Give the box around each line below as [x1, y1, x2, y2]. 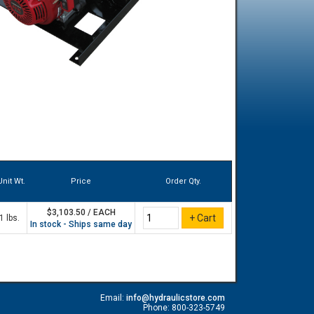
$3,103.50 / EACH [46, 207, 116, 217]
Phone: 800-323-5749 [142, 303, 225, 313]
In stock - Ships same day [30, 219, 132, 229]
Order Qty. [165, 177, 201, 186]
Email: [100, 293, 126, 303]
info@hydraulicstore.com [125, 293, 225, 303]
